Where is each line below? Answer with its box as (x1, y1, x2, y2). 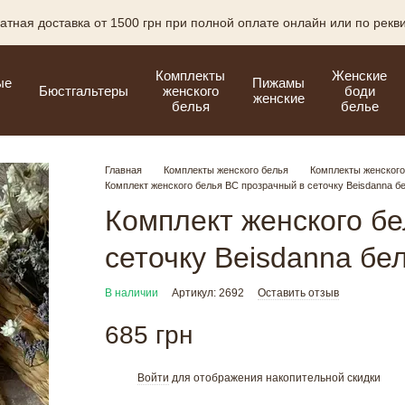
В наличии (104, 287, 158, 299)
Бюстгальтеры (39, 82, 128, 99)
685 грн (104, 320, 193, 349)
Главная (104, 165, 142, 175)
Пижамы (252, 75, 305, 90)
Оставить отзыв (257, 287, 339, 299)
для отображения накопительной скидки (168, 371, 381, 384)
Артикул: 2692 (171, 287, 244, 299)
